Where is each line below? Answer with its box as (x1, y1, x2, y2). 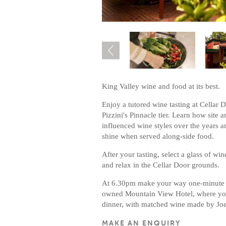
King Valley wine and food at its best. (102, 82, 220, 91)
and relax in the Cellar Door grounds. (102, 161, 219, 169)
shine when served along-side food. (102, 132, 214, 141)
